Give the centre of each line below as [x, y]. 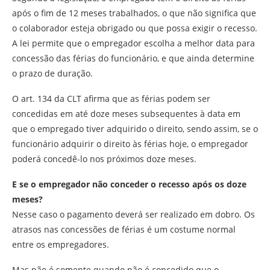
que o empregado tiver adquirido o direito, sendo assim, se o [135, 128]
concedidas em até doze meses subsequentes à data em [126, 113]
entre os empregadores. [61, 244]
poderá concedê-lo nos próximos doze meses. [104, 159]
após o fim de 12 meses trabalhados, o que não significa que [134, 13]
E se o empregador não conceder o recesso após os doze [129, 184]
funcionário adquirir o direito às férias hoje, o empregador [130, 143]
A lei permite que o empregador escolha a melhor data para [133, 43]
